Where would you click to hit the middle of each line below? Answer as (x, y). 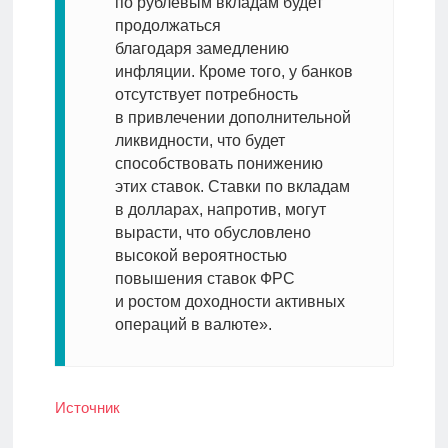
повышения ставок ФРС (204, 279)
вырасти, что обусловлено (212, 233)
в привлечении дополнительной (232, 118)
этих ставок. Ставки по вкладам (232, 187)
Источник (87, 408)
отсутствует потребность (206, 95)
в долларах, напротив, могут (220, 210)
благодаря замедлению (201, 49)
